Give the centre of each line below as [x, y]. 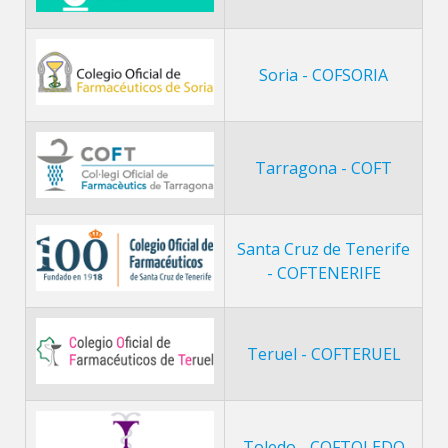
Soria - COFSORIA [323, 74]
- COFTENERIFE [323, 272]
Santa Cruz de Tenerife [323, 248]
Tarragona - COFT [323, 167]
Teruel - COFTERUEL [323, 353]
